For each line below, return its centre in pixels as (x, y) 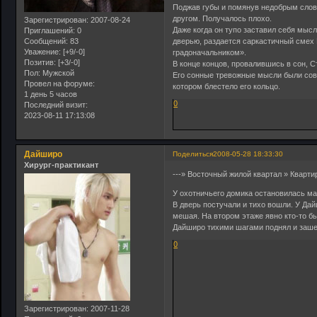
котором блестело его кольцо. (227, 86)
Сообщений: (46, 41)
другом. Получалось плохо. (223, 18)
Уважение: (42, 51)
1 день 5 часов (51, 94)
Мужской (57, 73)
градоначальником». (211, 52)
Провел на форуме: (59, 83)
